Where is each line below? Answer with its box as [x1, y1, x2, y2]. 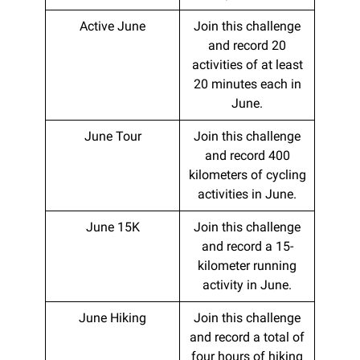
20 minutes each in [193, 76, 301, 92]
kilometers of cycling [188, 166, 306, 182]
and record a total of [190, 329, 305, 345]
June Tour [84, 128, 141, 144]
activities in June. [198, 186, 297, 202]
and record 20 [208, 37, 286, 53]
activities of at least [191, 56, 303, 72]
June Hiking [79, 309, 146, 325]
